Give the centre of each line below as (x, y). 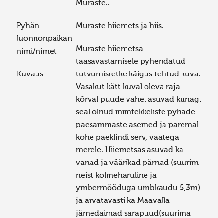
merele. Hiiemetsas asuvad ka (130, 150)
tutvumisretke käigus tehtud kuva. (138, 74)
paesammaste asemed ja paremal (137, 125)
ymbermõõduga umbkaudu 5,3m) (138, 188)
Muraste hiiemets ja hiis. (120, 27)
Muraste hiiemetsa (110, 49)
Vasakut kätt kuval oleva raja (128, 87)
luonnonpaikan (44, 39)
